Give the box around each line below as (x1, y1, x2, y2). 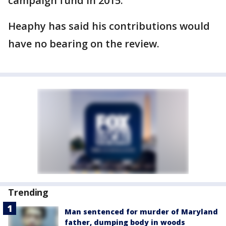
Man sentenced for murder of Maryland (65, 207, 218, 216)
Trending (8, 186, 49, 198)
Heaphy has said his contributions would (8, 19, 210, 33)
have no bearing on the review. (8, 37, 159, 50)
